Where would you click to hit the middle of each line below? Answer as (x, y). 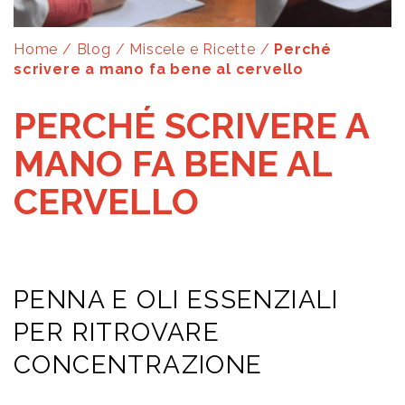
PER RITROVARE (117, 333)
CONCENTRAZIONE (138, 365)
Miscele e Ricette (193, 50)
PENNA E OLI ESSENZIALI (176, 300)
